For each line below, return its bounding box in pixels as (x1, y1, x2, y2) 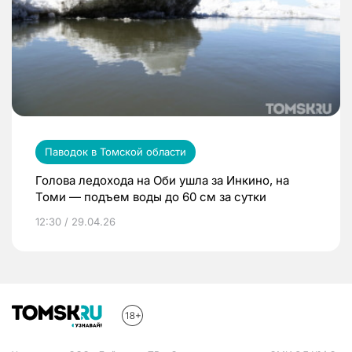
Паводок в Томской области (45, 145, 186, 158)
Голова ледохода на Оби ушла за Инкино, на (35, 172, 289, 188)
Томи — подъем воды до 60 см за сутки (35, 189, 266, 204)
